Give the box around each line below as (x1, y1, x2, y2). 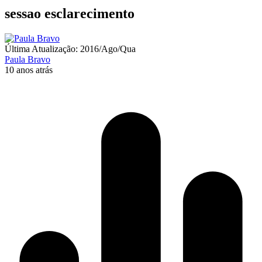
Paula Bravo (5, 54, 50, 64)
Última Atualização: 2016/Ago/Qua (5, 43, 136, 54)
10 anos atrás (5, 64, 53, 75)
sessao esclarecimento (5, 5, 135, 21)
